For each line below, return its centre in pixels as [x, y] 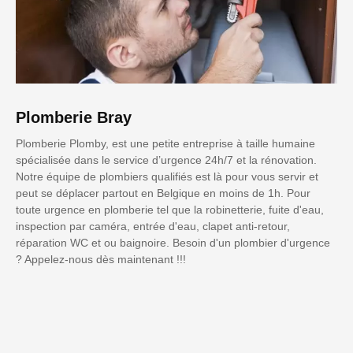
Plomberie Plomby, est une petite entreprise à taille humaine [165, 144]
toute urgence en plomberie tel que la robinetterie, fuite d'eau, [170, 210]
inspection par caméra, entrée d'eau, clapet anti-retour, [153, 227]
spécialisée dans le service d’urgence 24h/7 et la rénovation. [166, 160]
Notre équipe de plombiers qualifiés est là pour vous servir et [167, 177]
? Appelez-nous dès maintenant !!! [101, 260]
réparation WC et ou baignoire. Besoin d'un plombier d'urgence [173, 243]
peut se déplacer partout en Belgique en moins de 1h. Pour [163, 193]
